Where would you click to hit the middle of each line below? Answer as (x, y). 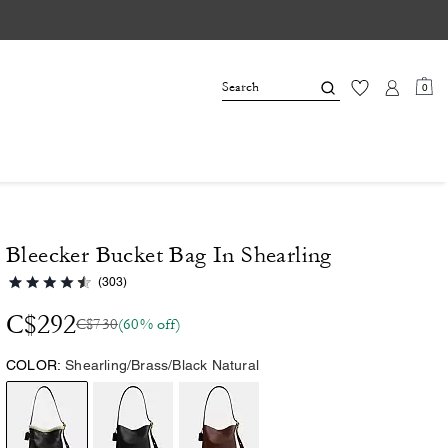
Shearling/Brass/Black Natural (162, 365)
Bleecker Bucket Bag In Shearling (169, 255)
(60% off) (149, 324)
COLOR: (34, 365)
